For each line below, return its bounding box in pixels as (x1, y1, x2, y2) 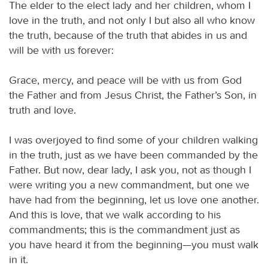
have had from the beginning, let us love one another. (9, 193, 259, 206)
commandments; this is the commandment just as (9, 223, 240, 236)
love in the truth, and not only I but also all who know (9, 13, 255, 27)
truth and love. (9, 103, 76, 117)
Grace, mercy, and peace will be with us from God (9, 73, 242, 87)
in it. (9, 252, 28, 266)
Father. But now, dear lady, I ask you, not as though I (9, 163, 251, 176)
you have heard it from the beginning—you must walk (9, 237, 258, 251)
